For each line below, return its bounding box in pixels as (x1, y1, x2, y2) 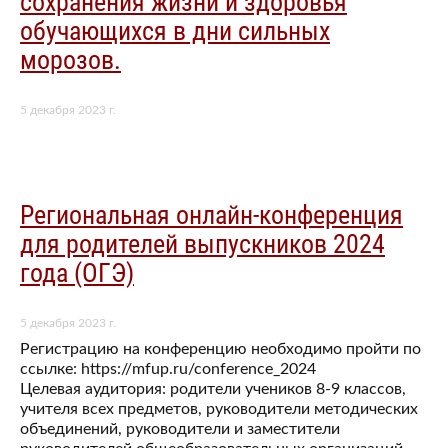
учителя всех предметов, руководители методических (20, 400, 418, 417)
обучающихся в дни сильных (20, 16, 330, 47)
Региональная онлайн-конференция (20, 200, 403, 231)
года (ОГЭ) (20, 258, 134, 289)
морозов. (20, 45, 121, 76)
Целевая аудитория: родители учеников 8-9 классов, (20, 380, 406, 397)
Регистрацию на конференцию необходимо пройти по (20, 340, 421, 357)
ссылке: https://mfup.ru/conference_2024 (20, 360, 316, 377)
